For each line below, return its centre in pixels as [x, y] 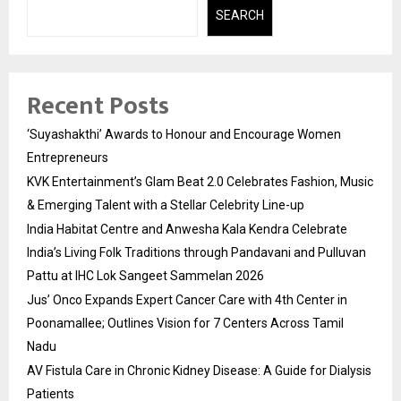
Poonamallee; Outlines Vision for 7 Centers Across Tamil [185, 323]
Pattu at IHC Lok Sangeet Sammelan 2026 [145, 276]
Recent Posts [98, 106]
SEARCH [239, 15]
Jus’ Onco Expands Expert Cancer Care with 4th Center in [187, 300]
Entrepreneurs [68, 158]
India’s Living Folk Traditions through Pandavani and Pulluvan [196, 252]
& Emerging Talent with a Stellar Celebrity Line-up [166, 205]
